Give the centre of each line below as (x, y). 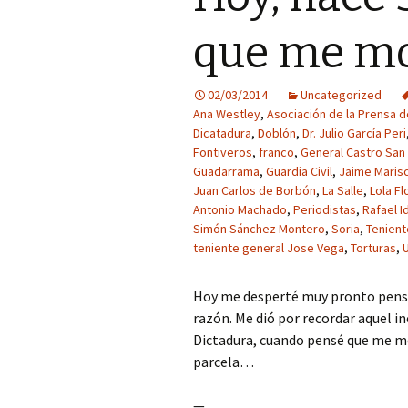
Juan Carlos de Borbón (255, 190)
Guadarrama (226, 171)
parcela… (224, 362)
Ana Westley (227, 114)
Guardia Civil (299, 171)
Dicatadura (222, 133)
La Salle (343, 190)
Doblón (277, 133)
